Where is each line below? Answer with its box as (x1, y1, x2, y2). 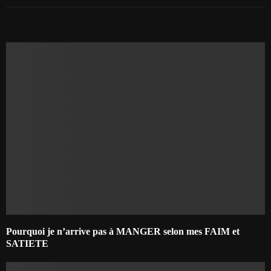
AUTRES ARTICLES (6, 23, 84, 32)
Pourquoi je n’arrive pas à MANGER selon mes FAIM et (6, 226, 240, 237)
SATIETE (6, 238, 48, 249)
